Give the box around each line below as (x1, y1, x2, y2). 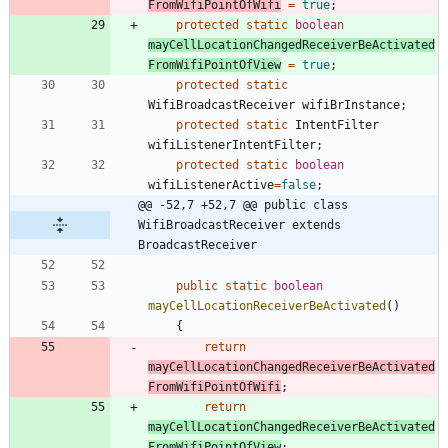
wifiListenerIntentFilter (148, 137, 316, 152)
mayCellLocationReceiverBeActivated (148, 298, 386, 313)
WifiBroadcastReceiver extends (138, 217, 341, 232)
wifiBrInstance (302, 97, 400, 112)
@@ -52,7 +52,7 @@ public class (138, 197, 348, 212)
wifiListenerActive (148, 177, 274, 192)
